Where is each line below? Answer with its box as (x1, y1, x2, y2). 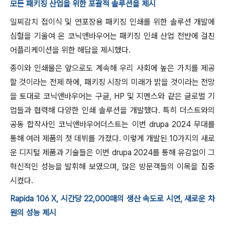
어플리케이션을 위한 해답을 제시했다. (10, 45, 131, 55)
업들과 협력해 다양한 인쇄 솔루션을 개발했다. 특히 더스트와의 (10, 105, 215, 115)
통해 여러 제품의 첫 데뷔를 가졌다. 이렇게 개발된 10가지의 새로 (10, 134, 215, 143)
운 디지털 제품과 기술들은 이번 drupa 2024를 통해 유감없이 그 (10, 148, 215, 157)
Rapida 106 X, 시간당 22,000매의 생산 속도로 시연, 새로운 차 (10, 194, 215, 203)
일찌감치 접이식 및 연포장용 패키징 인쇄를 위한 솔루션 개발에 (10, 17, 215, 27)
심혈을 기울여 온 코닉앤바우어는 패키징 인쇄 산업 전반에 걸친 (10, 31, 215, 41)
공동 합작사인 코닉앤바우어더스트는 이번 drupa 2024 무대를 (10, 120, 215, 129)
